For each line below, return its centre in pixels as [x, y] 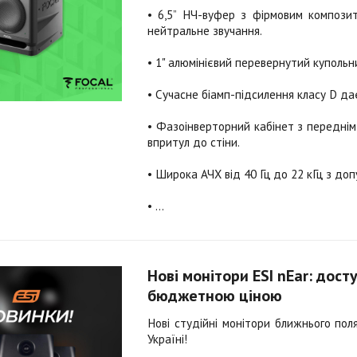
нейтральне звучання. [205, 31]
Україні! [167, 339]
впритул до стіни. [194, 142]
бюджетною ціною [215, 296]
